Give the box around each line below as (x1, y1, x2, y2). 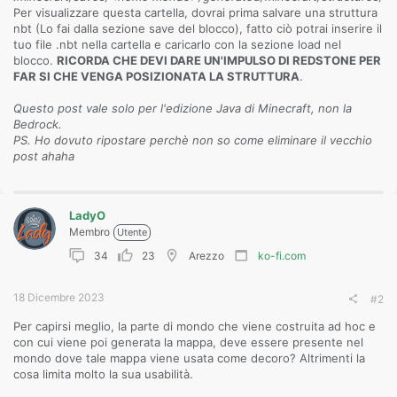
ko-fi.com (258, 249, 306, 262)
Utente (117, 226, 147, 238)
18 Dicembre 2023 (13, 291, 105, 304)
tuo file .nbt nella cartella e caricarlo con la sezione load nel (13, 37, 341, 51)
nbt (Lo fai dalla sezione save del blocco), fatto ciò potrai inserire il (13, 21, 382, 35)
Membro (69, 225, 110, 238)
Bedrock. (13, 117, 62, 131)
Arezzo (189, 249, 224, 262)
